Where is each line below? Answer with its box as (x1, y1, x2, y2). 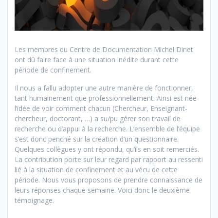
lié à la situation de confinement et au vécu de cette (15, 164, 178, 174)
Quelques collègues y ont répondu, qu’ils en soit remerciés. (15, 144, 199, 154)
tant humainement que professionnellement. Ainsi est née (15, 93, 197, 103)
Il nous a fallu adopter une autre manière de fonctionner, (15, 83, 193, 92)
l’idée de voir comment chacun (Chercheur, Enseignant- (15, 103, 187, 113)
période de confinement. (15, 65, 91, 74)
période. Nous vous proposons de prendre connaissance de (15, 175, 202, 184)
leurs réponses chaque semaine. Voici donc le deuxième (15, 185, 190, 195)
